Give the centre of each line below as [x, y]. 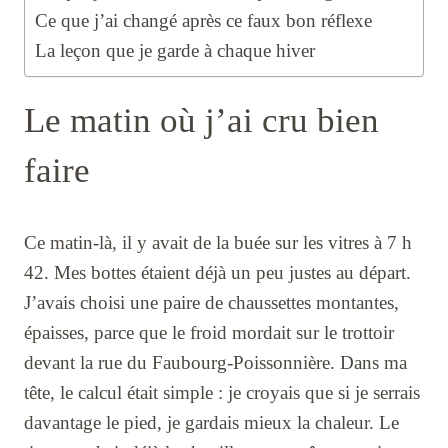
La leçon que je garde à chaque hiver [175, 51]
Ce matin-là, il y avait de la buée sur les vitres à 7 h [218, 243]
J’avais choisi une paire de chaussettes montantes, [211, 303]
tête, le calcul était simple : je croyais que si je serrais [222, 393]
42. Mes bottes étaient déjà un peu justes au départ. [217, 273]
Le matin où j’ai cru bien [201, 121]
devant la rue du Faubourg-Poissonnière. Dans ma [215, 363]
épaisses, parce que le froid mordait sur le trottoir [209, 333]
